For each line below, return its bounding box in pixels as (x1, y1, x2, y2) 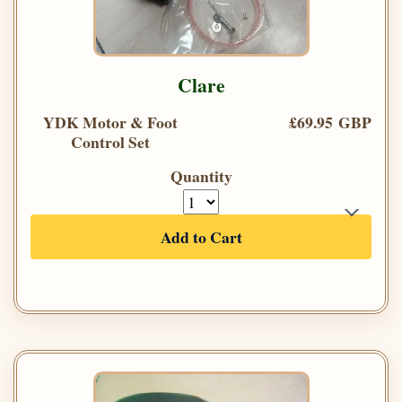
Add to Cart (160, 225, 242, 249)
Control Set (71, 130, 150, 154)
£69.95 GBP (289, 110, 371, 135)
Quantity (170, 164, 232, 188)
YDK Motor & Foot (43, 110, 178, 135)
